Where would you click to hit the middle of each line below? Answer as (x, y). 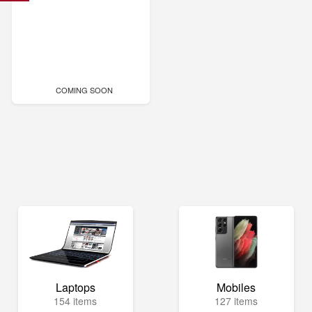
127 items (236, 301)
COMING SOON (84, 90)
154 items (76, 301)
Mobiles (236, 287)
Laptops (75, 287)
